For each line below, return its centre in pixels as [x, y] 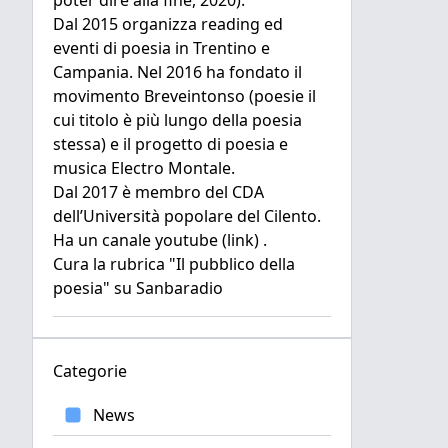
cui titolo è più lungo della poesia [177, 120]
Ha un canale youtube [137, 240]
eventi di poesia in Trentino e [161, 48]
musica [82, 168]
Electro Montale [171, 168]
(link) [242, 240]
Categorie [90, 371]
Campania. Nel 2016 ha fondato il [177, 72]
